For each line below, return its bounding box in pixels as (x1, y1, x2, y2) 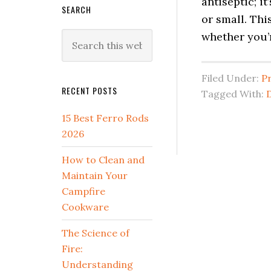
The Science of (62, 227, 129, 239)
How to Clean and (62, 154, 145, 166)
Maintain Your (62, 169, 128, 181)
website (61, 62, 97, 74)
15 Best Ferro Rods (62, 112, 149, 124)
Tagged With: (201, 88, 266, 100)
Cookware (62, 201, 109, 213)
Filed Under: (201, 72, 261, 84)
